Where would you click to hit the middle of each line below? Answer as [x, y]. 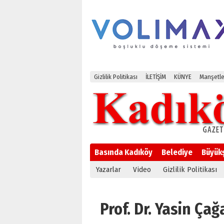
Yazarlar [108, 169]
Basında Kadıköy [123, 152]
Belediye [177, 152]
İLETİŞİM [156, 77]
